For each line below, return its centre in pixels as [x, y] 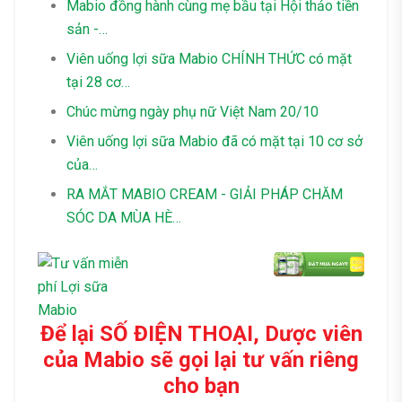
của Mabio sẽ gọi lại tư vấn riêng [201, 360]
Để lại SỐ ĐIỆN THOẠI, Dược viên [201, 334]
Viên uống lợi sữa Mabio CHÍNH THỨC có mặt [209, 59]
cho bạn [201, 386]
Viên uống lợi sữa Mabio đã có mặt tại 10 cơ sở [214, 142]
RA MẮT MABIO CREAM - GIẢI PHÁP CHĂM [205, 195]
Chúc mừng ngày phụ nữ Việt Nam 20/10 [192, 112]
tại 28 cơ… [98, 83]
